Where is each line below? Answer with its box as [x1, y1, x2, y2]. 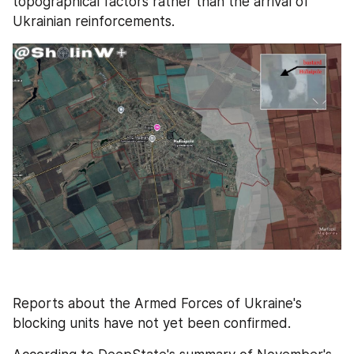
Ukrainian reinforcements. [13, 13, 175, 30]
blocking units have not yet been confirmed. [13, 314, 291, 331]
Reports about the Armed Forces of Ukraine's [13, 295, 302, 311]
